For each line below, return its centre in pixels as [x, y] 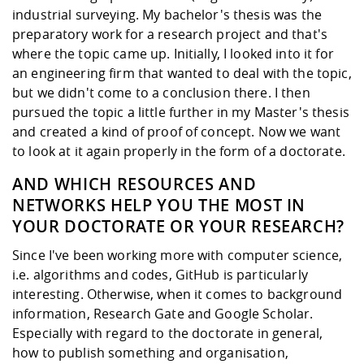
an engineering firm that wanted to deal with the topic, [182, 74]
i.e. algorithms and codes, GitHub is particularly [160, 275]
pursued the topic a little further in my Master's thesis [181, 113]
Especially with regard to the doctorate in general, [168, 334]
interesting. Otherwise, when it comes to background [178, 295]
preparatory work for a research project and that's [170, 35]
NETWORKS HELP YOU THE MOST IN [159, 206]
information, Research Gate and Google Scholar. [163, 314]
